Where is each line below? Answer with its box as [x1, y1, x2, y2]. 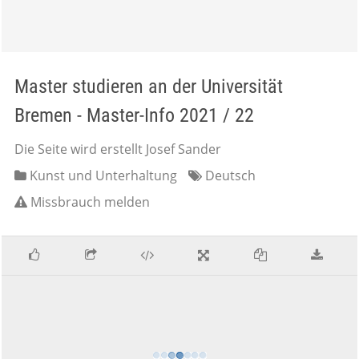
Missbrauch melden [30, 193, 150, 211]
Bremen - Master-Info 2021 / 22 [14, 104, 254, 127]
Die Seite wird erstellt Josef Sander [14, 140, 221, 158]
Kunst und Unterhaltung [26, 167, 177, 184]
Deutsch [202, 167, 256, 184]
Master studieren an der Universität [14, 75, 283, 98]
